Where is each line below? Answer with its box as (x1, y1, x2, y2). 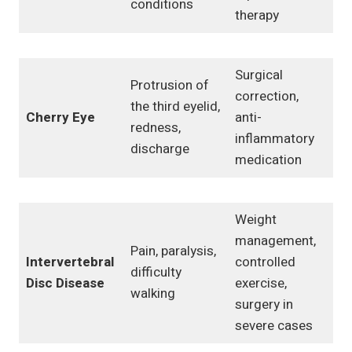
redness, (130, 118, 181, 138)
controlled (234, 252, 295, 273)
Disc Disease (25, 273, 104, 294)
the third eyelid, (130, 97, 220, 117)
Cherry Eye (25, 108, 95, 128)
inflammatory (234, 129, 314, 149)
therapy (234, 5, 279, 26)
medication (234, 150, 302, 170)
